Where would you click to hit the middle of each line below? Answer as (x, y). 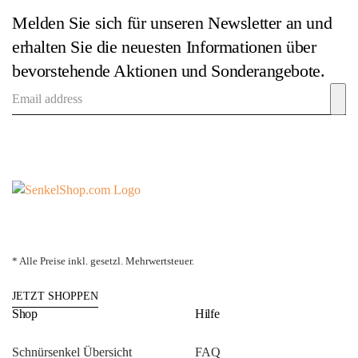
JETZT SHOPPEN (55, 296)
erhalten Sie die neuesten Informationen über (164, 47)
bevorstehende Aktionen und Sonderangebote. (169, 71)
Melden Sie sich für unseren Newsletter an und (172, 23)
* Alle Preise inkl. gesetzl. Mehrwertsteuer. (103, 261)
